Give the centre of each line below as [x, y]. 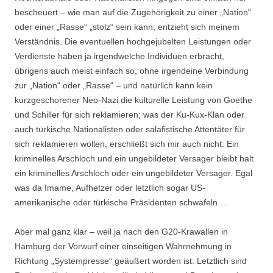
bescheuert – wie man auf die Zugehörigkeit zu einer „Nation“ [133, 12]
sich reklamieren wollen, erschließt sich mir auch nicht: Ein [127, 144]
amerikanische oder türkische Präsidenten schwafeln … [122, 202]
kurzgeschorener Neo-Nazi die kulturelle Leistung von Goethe [133, 100]
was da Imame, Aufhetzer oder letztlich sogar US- [110, 187]
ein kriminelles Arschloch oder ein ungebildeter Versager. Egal [133, 173]
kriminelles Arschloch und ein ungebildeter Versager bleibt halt [134, 158]
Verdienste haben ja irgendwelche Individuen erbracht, [119, 56]
